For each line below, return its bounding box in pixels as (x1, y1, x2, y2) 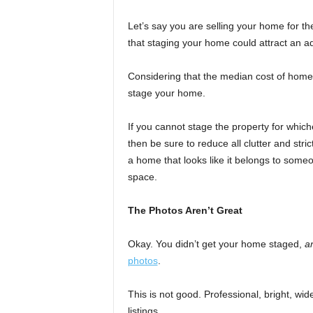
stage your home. (127, 87, 205, 99)
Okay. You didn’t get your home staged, (127, 238, 305, 250)
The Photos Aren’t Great (127, 205, 242, 217)
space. (127, 171, 157, 183)
